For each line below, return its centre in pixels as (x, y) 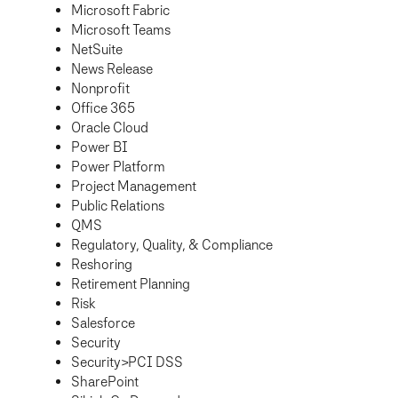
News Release (112, 69)
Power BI (99, 147)
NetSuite (97, 50)
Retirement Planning (131, 284)
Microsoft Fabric (120, 11)
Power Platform (118, 167)
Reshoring (102, 265)
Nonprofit (100, 89)
